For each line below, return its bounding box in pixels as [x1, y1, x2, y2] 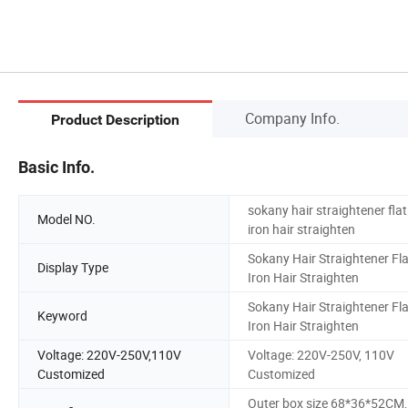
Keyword [37, 307, 87, 325]
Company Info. [245, 107, 340, 128]
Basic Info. [18, 157, 95, 177]
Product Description [51, 111, 179, 129]
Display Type [37, 259, 108, 277]
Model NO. [37, 210, 96, 229]
